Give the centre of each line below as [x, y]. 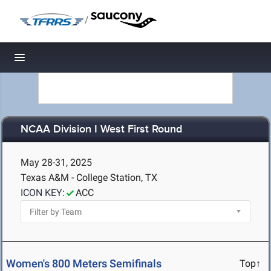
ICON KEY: [43, 193]
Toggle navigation [61, 61]
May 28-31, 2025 [56, 162]
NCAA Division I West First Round [101, 130]
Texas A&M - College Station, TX [89, 178]
